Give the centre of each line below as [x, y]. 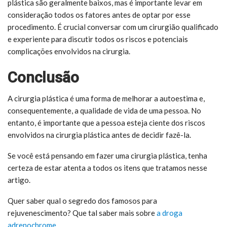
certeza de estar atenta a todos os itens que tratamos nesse [107, 167]
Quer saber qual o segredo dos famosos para [82, 200]
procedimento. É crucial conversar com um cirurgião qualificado [113, 27]
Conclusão [43, 77]
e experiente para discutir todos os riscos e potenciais [98, 39]
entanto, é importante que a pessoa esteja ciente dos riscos [106, 122]
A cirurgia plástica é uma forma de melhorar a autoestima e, [106, 98]
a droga [169, 213]
